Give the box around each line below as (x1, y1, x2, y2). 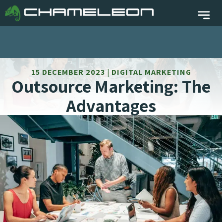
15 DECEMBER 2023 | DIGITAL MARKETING (31, 67, 191, 77)
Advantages (66, 94, 156, 117)
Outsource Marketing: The (11, 74, 211, 98)
